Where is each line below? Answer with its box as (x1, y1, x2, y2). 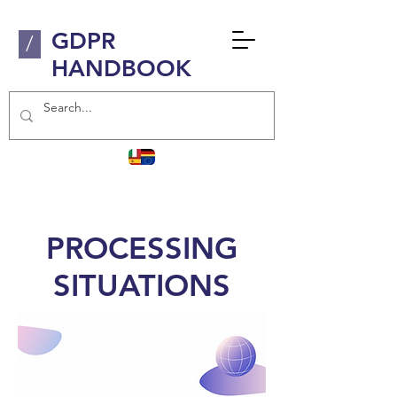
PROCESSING (45, 230, 237, 267)
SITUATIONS (52, 267, 230, 304)
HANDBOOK (51, 55, 191, 82)
